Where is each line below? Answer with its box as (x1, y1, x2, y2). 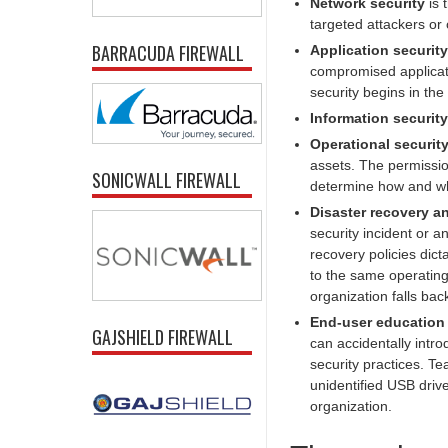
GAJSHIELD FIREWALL (92, 324, 233, 351)
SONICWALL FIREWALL (92, 167, 241, 194)
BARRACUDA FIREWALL (92, 39, 244, 66)
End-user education (310, 313, 445, 330)
